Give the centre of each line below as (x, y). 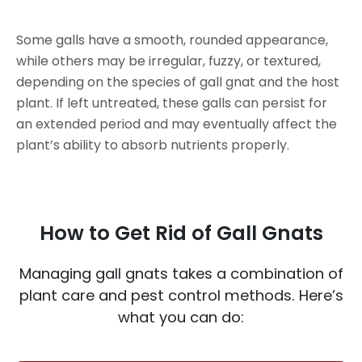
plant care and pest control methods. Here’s (181, 295)
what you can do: (181, 317)
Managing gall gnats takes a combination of (181, 273)
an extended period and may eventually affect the (177, 124)
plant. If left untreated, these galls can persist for (172, 103)
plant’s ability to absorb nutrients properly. (153, 145)
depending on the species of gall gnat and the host (178, 82)
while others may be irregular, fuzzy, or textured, (168, 61)
